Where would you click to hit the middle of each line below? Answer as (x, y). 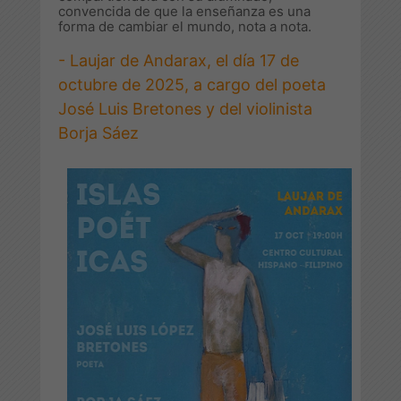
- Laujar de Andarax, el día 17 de (179, 60)
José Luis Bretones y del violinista (185, 108)
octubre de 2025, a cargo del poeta (192, 84)
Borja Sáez (98, 132)
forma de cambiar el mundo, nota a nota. (185, 26)
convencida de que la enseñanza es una (184, 11)
